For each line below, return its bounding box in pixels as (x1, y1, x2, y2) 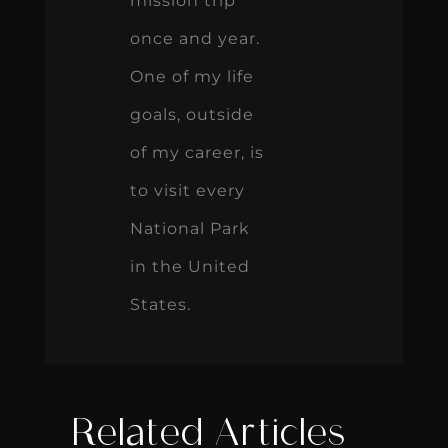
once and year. (129, 28, 260, 48)
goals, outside (129, 104, 254, 124)
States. (129, 294, 191, 314)
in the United (129, 256, 250, 276)
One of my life (129, 66, 254, 86)
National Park (129, 218, 250, 238)
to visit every (129, 180, 245, 200)
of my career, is (129, 142, 264, 162)
